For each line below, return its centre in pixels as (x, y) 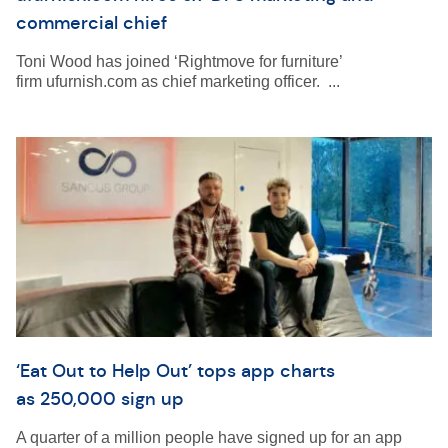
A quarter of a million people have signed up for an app (209, 437)
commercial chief (91, 23)
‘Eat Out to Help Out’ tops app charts (175, 371)
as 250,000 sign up (102, 399)
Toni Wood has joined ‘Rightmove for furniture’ (179, 61)
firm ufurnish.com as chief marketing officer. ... (178, 81)
